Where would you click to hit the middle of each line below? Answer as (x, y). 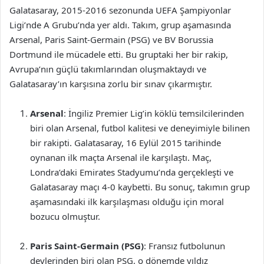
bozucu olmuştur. (65, 216)
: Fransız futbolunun (184, 246)
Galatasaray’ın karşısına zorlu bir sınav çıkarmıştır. (111, 84)
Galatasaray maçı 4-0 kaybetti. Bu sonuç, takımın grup (140, 187)
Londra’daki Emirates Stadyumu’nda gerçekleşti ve (132, 172)
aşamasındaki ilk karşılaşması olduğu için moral (127, 202)
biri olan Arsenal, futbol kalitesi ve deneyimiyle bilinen (140, 128)
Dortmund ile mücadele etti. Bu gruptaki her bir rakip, (119, 54)
